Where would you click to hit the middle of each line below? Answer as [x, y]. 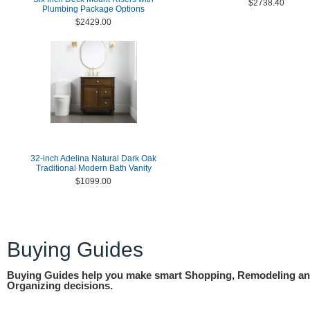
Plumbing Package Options [93, 9]
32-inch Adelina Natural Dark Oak [93, 158]
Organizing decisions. [60, 286]
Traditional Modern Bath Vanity [93, 168]
